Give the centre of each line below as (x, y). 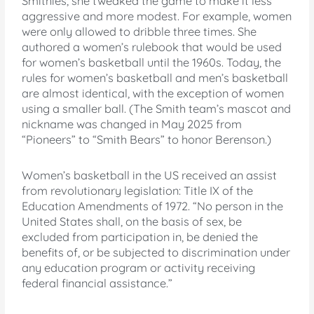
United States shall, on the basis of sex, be (132, 221)
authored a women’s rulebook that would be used (152, 47)
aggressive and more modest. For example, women (157, 16)
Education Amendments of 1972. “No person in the (153, 206)
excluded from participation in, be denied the (140, 237)
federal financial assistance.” (97, 283)
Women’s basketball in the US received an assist (150, 175)
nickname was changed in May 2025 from (132, 124)
